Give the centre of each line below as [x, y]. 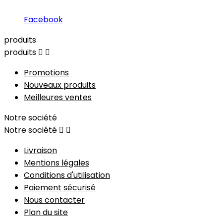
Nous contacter [54, 200]
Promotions [46, 72]
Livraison [40, 150]
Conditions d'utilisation [67, 175]
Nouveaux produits [60, 85]
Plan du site [46, 212]
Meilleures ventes [58, 97]
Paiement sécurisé [60, 187]
